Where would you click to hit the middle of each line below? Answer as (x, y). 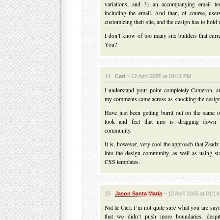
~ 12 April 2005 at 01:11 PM (158, 76)
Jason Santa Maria (138, 193)
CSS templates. (122, 162)
